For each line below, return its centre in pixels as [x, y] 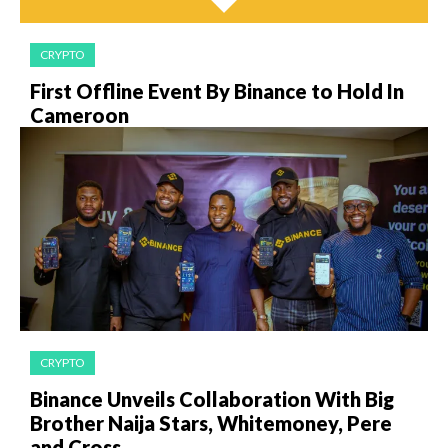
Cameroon [79, 115]
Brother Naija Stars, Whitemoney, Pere [211, 423]
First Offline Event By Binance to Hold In [217, 91]
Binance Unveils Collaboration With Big [212, 399]
